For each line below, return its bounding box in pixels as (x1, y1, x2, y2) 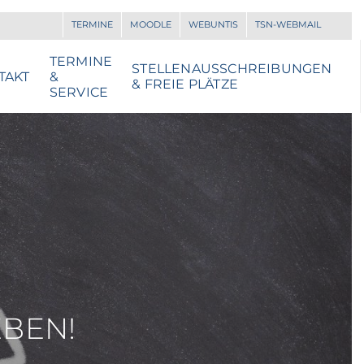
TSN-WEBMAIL (255, 19, 321, 30)
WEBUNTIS (188, 19, 238, 30)
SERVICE (49, 84, 109, 100)
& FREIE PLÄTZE (132, 76, 238, 92)
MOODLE (130, 19, 171, 30)
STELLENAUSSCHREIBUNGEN (132, 61, 332, 76)
